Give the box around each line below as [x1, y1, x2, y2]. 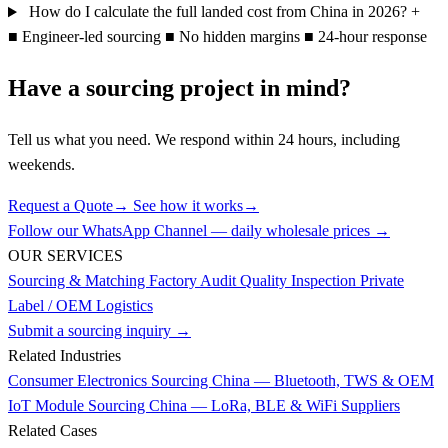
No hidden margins [175, 28, 304, 46]
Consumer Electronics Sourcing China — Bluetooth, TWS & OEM [8, 372, 434, 390]
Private [360, 272, 404, 290]
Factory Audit [149, 272, 240, 290]
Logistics [96, 297, 153, 315]
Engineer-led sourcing [18, 28, 165, 46]
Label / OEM [8, 297, 96, 315]
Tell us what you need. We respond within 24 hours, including [8, 131, 400, 149]
